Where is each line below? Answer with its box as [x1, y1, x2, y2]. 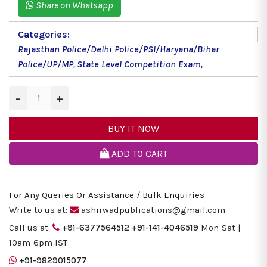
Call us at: [9, 222, 50, 234]
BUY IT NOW [108, 123, 159, 135]
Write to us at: [9, 204, 67, 216]
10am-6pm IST [9, 237, 67, 249]
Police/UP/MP [18, 58, 73, 70]
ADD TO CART [109, 148, 167, 160]
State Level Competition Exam [77, 58, 201, 70]
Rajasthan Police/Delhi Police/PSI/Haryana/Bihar [18, 44, 219, 55]
